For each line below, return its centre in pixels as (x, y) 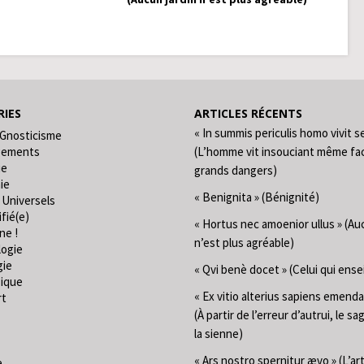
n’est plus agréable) (244, 242)
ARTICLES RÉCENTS (248, 113)
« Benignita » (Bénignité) (257, 197)
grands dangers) (236, 170)
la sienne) (219, 333)
